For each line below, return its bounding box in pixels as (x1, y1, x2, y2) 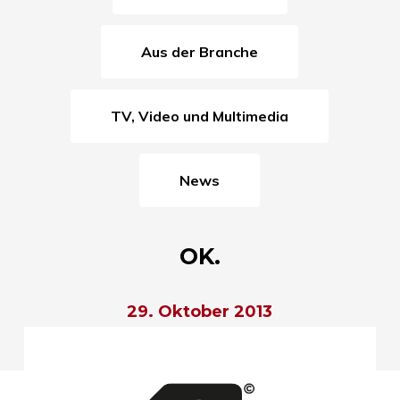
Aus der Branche (152, 42, 259, 61)
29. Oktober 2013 (127, 301, 273, 321)
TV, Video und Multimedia (121, 106, 289, 125)
